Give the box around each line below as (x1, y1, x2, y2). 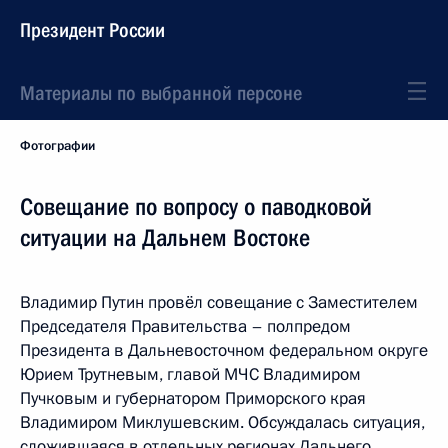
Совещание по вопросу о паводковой (20, 193, 372, 221)
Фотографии (20, 137, 95, 155)
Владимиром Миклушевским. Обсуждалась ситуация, (20, 411, 425, 434)
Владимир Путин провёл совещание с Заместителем (20, 291, 418, 314)
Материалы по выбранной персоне (20, 81, 302, 105)
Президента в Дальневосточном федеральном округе (20, 339, 428, 362)
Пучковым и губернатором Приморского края (20, 387, 366, 410)
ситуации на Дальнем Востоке (20, 224, 310, 252)
